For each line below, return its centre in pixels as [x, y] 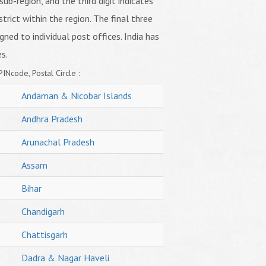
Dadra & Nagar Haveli [65, 258]
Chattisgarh [44, 235]
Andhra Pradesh [52, 119]
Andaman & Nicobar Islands [76, 96]
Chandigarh [43, 211]
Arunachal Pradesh [58, 142]
